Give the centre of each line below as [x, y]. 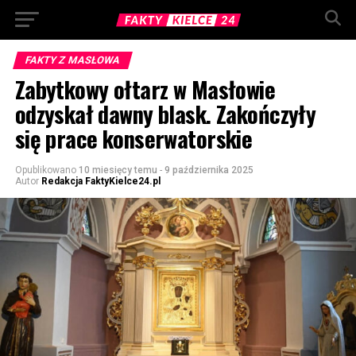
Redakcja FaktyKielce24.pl [101, 181]
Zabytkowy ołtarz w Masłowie [145, 89]
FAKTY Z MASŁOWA [72, 60]
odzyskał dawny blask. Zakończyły [165, 114]
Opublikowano [45, 170]
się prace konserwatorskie [133, 138]
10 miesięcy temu [118, 170]
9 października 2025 [209, 170]
